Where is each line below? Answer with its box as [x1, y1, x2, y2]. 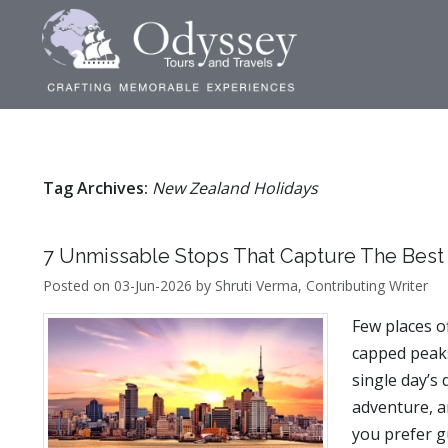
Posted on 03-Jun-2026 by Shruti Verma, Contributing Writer [43, 276, 429, 295]
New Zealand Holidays [152, 177, 319, 199]
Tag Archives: [43, 177, 149, 199]
